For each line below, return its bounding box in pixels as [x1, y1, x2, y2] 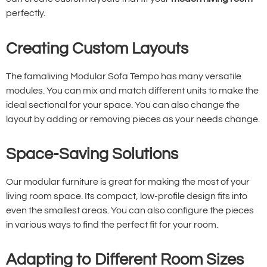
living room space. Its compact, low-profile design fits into [6, 191, 247, 201]
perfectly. [6, 8, 45, 18]
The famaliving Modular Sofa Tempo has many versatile [6, 71, 241, 81]
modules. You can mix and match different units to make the [6, 85, 259, 95]
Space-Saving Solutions [6, 145, 178, 163]
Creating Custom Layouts [6, 40, 188, 57]
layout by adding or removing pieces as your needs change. [6, 114, 260, 124]
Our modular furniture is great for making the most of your [6, 176, 250, 187]
